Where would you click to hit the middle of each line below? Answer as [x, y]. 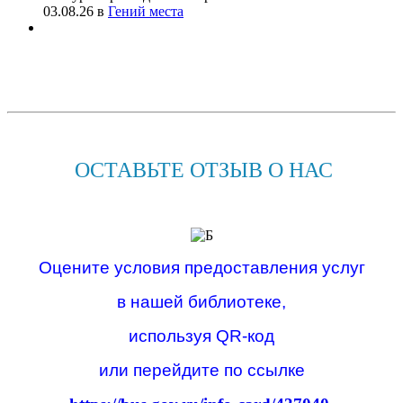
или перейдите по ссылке [201, 370]
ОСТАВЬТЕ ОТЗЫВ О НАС [204, 170]
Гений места [146, 11]
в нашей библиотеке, [201, 301]
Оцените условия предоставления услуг [201, 267]
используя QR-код [201, 336]
